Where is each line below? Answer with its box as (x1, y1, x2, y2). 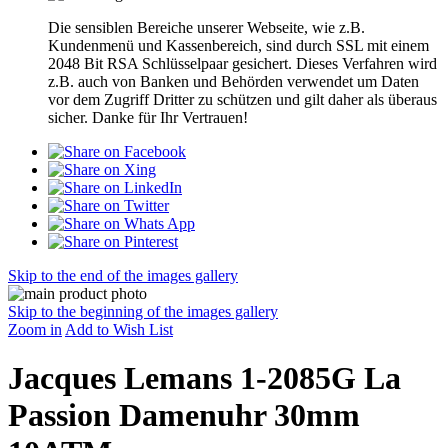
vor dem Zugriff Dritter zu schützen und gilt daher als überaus (48, 91, 437, 108)
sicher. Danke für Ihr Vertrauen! (48, 109, 248, 126)
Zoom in (8, 321, 62, 338)
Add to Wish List (65, 321, 173, 338)
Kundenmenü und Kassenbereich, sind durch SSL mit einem (48, 37, 429, 54)
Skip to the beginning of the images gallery (8, 303, 278, 320)
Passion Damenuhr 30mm (8, 397, 360, 434)
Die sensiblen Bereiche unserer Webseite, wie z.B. (48, 19, 365, 36)
